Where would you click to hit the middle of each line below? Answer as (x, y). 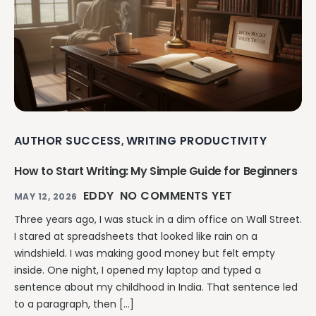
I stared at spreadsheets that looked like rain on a (136, 237)
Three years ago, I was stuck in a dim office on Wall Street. (158, 220)
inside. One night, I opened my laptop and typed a (138, 271)
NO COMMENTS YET (176, 196)
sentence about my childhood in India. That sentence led (156, 287)
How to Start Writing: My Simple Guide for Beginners (156, 171)
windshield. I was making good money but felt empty (145, 254)
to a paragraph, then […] (74, 304)
